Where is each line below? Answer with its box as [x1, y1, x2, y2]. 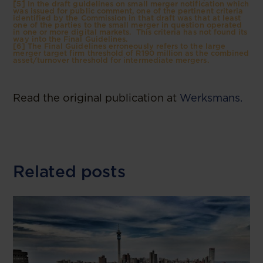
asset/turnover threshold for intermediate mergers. [13, 55, 209, 65]
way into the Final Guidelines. [13, 34, 128, 43]
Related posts [13, 161, 126, 181]
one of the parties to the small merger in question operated [13, 20, 242, 29]
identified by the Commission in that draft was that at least [13, 13, 241, 22]
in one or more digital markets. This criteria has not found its [13, 27, 248, 36]
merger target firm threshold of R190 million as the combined [13, 48, 249, 58]
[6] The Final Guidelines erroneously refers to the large [13, 41, 225, 50]
